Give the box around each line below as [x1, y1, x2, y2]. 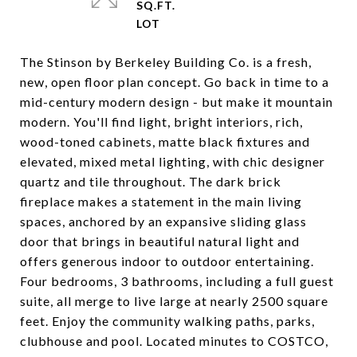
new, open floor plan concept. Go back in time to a [20, 74, 329, 89]
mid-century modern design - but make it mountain [20, 94, 333, 109]
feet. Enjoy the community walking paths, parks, [20, 313, 315, 328]
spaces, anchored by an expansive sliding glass [20, 214, 307, 229]
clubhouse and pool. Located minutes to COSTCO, [20, 333, 328, 348]
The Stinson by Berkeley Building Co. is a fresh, [20, 54, 312, 69]
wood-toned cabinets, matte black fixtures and [20, 134, 310, 149]
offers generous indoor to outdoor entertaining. [20, 253, 314, 269]
